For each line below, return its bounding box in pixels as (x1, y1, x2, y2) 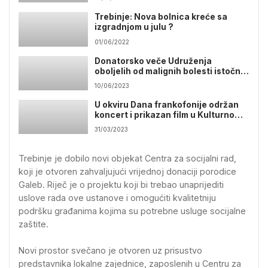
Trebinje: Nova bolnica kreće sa (95, 12, 228, 22)
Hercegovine (95, 76, 150, 86)
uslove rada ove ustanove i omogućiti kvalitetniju (19, 193, 216, 203)
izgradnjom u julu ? (95, 22, 174, 32)
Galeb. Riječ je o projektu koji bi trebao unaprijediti (19, 179, 224, 190)
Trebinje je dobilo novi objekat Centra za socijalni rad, (19, 153, 236, 164)
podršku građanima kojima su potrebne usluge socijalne (19, 206, 246, 217)
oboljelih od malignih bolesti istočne (95, 66, 246, 76)
